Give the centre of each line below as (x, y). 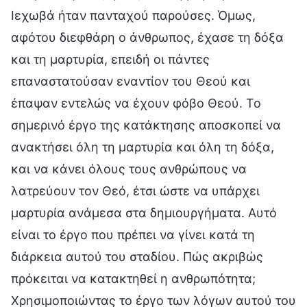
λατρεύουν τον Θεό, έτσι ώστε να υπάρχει (135, 191)
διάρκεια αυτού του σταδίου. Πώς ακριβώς (137, 256)
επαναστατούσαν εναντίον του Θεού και (131, 81)
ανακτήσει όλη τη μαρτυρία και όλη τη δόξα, (143, 147)
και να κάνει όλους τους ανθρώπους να (129, 169)
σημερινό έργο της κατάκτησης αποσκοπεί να (146, 125)
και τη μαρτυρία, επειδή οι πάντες (110, 59)
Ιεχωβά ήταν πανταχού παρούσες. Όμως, (133, 15)
